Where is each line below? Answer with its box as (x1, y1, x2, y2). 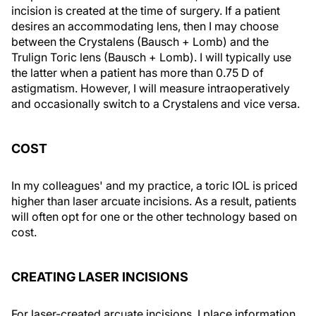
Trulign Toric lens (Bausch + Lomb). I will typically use (11, 50, 291, 64)
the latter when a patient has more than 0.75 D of (11, 66, 264, 80)
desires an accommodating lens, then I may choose (11, 19, 279, 33)
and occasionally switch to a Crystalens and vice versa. (11, 97, 300, 111)
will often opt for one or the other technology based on (11, 209, 297, 224)
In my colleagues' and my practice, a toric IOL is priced (11, 178, 298, 193)
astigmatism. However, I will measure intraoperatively (11, 81, 290, 95)
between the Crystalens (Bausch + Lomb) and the (11, 35, 269, 49)
